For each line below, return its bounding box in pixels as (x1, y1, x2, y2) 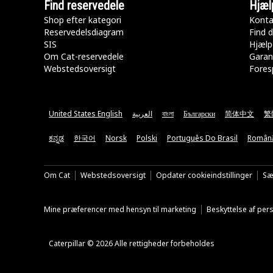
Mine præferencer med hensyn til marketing (44, 204, 196, 214)
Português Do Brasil (167, 133, 238, 143)
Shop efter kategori (44, 14, 121, 26)
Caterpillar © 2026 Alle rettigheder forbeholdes (49, 238, 214, 249)
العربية (132, 108, 152, 119)
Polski (136, 133, 157, 143)
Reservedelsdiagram (44, 26, 124, 38)
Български (183, 108, 215, 119)
